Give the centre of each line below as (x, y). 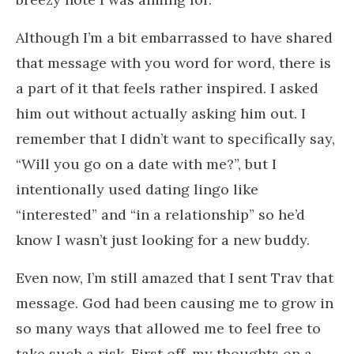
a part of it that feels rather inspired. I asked (167, 88)
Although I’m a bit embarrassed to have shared (174, 37)
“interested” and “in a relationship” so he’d (160, 214)
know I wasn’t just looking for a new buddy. (163, 239)
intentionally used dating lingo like (137, 189)
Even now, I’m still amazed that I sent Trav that (175, 277)
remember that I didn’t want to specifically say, (175, 138)
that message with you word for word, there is (173, 62)
